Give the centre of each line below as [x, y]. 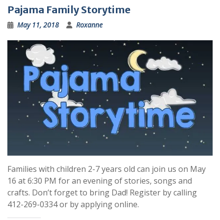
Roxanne [89, 25]
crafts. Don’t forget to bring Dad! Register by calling [102, 193]
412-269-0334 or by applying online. [73, 205]
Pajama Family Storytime [69, 9]
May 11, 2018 [38, 25]
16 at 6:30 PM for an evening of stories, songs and [100, 181]
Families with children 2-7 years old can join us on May [107, 169]
